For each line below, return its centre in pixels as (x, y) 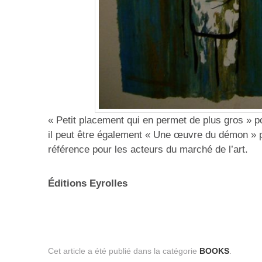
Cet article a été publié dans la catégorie (124, 251)
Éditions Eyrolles (88, 184)
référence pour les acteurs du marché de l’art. (148, 149)
